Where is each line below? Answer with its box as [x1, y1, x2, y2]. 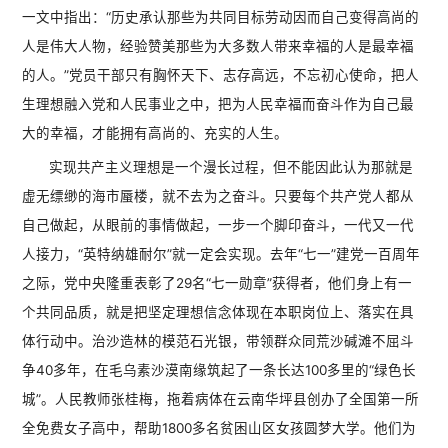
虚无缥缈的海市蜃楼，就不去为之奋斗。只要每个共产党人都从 [22, 188, 415, 205]
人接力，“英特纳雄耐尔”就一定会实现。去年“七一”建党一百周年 [22, 246, 421, 263]
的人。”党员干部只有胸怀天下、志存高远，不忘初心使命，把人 [22, 67, 420, 84]
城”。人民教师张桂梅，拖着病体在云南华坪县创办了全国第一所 [22, 391, 420, 408]
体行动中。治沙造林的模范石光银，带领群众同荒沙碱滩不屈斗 [22, 333, 415, 350]
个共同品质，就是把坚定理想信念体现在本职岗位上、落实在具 [22, 304, 415, 321]
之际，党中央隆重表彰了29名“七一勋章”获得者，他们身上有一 [22, 275, 413, 292]
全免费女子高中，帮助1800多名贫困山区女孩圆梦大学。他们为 [22, 420, 417, 437]
